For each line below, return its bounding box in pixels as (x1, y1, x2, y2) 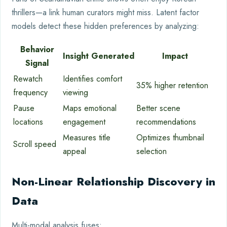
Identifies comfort (63, 73, 122, 85)
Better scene (136, 102, 180, 114)
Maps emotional (63, 102, 117, 114)
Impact (162, 50, 188, 62)
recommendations (136, 116, 196, 128)
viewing (63, 87, 88, 98)
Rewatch (13, 73, 43, 85)
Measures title (63, 132, 110, 143)
